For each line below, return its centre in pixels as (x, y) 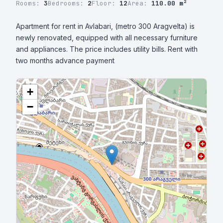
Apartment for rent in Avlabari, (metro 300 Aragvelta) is (105, 26)
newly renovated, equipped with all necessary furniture (107, 38)
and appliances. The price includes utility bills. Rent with (107, 49)
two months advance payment (65, 60)
